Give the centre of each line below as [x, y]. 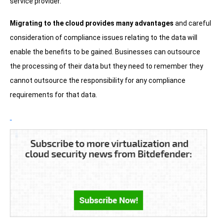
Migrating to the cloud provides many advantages [92, 23]
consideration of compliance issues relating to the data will [104, 38]
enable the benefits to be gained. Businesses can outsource [105, 52]
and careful [192, 23]
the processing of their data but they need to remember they [107, 66]
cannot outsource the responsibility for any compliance [98, 81]
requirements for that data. [54, 95]
